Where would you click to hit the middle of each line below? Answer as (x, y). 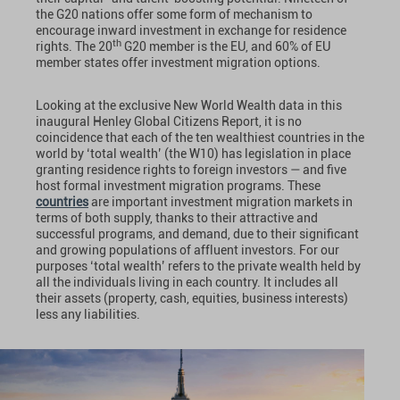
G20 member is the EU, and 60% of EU (226, 46)
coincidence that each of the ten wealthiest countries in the (200, 137)
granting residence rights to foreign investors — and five (191, 170)
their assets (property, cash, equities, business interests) (192, 298)
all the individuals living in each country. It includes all (187, 282)
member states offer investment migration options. (178, 62)
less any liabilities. (88, 314)
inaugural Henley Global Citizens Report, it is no (169, 121)
